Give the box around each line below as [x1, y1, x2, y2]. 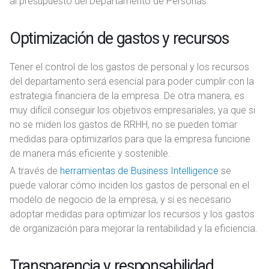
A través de [10, 165, 60, 177]
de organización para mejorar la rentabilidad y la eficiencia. [10, 222, 258, 234]
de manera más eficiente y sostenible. [10, 147, 171, 159]
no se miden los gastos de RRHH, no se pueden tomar [10, 118, 237, 130]
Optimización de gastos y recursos [10, 28, 229, 48]
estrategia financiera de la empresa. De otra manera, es [10, 89, 244, 101]
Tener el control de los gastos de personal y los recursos [10, 61, 249, 73]
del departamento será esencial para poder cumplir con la [10, 75, 254, 87]
